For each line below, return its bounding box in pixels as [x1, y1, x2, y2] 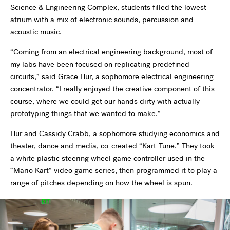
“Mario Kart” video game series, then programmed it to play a [10, 165, 217, 176]
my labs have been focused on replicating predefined [10, 59, 189, 70]
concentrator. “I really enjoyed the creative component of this [10, 84, 215, 94]
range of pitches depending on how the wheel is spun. [10, 178, 193, 188]
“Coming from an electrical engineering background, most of [10, 47, 213, 57]
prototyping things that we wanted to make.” [10, 108, 161, 119]
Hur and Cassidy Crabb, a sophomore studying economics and [10, 128, 220, 139]
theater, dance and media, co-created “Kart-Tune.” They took [10, 141, 215, 151]
